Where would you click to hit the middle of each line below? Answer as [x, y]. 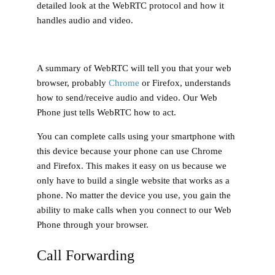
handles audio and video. [85, 20]
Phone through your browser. [93, 224]
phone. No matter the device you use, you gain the [134, 195]
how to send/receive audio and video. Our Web [127, 97]
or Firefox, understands [185, 83]
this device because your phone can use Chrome [130, 151]
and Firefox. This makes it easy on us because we [132, 165]
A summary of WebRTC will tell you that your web [134, 68]
